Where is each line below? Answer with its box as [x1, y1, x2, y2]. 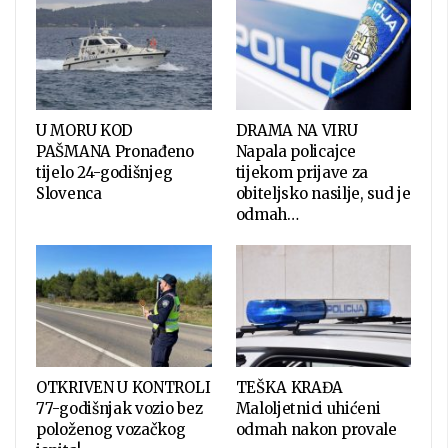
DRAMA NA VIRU [235, 120, 358, 140]
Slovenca [36, 183, 102, 203]
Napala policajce [235, 141, 356, 161]
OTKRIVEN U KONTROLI [36, 378, 211, 398]
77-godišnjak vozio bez [36, 399, 203, 419]
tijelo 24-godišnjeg [36, 162, 173, 182]
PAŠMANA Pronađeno [36, 141, 194, 161]
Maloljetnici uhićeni [235, 399, 381, 419]
